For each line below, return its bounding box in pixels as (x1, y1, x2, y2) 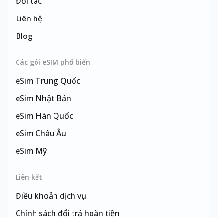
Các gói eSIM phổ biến (16, 57, 90, 67)
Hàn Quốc (36, 110, 73, 121)
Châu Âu (36, 128, 66, 139)
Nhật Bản (36, 93, 71, 104)
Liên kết (16, 172, 42, 182)
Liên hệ (16, 13, 42, 24)
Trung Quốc (36, 75, 80, 86)
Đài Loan (36, 163, 68, 174)
